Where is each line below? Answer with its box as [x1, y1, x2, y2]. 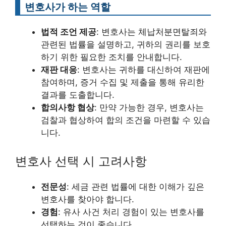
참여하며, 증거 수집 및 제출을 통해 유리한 [41, 77, 204, 88]
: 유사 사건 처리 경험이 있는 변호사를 [58, 206, 204, 217]
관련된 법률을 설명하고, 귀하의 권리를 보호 [41, 39, 210, 50]
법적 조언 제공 [41, 27, 96, 37]
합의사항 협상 [41, 102, 94, 113]
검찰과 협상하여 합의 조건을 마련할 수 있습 [41, 115, 210, 126]
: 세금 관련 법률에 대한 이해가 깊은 [67, 181, 204, 192]
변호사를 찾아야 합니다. [41, 194, 134, 204]
